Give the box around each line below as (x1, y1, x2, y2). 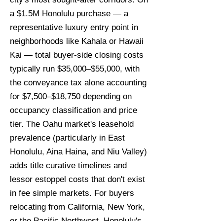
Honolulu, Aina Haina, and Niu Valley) (10, 147, 147, 156)
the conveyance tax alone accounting (10, 78, 147, 87)
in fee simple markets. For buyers (10, 188, 134, 198)
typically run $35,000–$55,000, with (10, 64, 140, 74)
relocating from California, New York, (10, 202, 145, 212)
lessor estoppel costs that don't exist (10, 175, 145, 184)
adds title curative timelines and (10, 161, 127, 170)
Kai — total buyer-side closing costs (10, 50, 144, 60)
